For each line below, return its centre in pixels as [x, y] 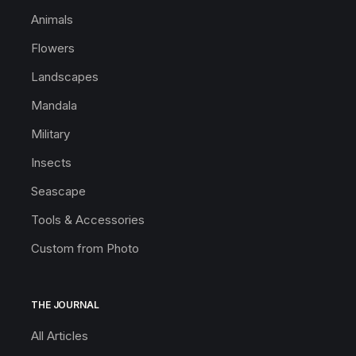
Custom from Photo [85, 248]
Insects [51, 162]
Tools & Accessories [88, 219]
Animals [52, 19]
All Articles [60, 335]
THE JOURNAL [65, 304]
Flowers [53, 48]
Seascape [58, 191]
